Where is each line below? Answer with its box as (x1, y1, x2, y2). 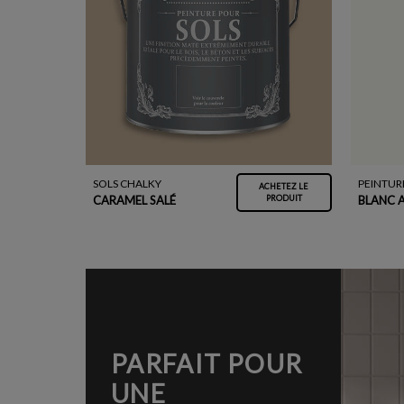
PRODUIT (265, 193, 302, 204)
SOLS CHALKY (92, 176, 161, 190)
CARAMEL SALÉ (92, 192, 176, 207)
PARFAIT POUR (110, 347, 303, 379)
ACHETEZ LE (259, 181, 309, 192)
